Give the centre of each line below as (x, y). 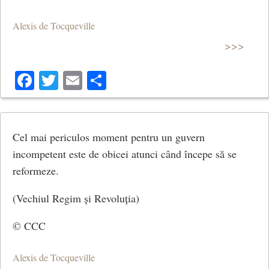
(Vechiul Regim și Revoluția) (76, 198)
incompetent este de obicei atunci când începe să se (125, 153)
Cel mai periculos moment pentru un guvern (109, 137)
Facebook (71, 80)
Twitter (86, 80)
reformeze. (36, 170)
